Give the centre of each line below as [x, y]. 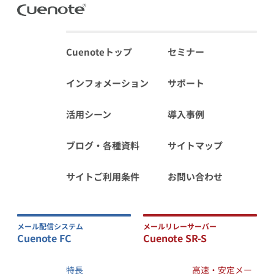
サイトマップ [195, 146]
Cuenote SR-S [175, 238]
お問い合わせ [195, 177]
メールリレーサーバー [180, 226]
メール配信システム [50, 226]
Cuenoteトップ [99, 52]
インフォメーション [107, 83]
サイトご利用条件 [103, 177]
